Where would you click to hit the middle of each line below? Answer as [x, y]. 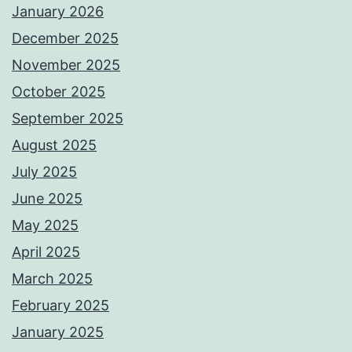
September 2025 [68, 118]
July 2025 [44, 171]
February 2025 [60, 305]
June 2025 [47, 198]
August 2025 [54, 145]
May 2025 [45, 225]
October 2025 [59, 91]
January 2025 [58, 332]
